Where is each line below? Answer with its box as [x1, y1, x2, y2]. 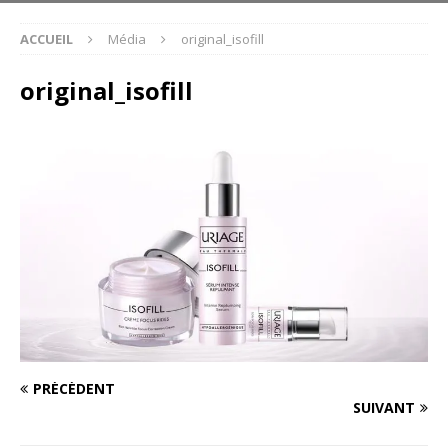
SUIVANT [353, 398, 415, 418]
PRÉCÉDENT [33, 379, 115, 399]
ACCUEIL [20, 29, 73, 48]
